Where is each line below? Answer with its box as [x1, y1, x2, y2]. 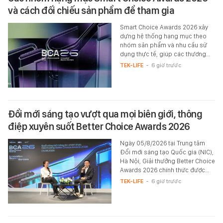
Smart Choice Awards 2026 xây [119, 23, 208, 31]
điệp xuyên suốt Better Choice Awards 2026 [8, 120, 190, 132]
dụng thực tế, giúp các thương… [119, 50, 210, 58]
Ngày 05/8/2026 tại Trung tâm [119, 139, 205, 147]
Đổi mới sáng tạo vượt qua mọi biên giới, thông [8, 108, 202, 120]
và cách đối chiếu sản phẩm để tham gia [8, 4, 174, 16]
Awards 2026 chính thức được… [119, 166, 209, 174]
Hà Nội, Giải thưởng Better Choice [119, 157, 215, 165]
